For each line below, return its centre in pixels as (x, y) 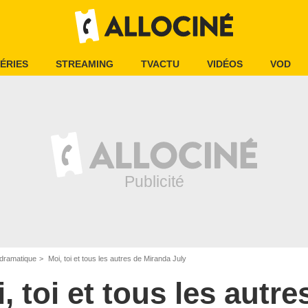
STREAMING (85, 64)
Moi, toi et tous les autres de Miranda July (116, 258)
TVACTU (160, 64)
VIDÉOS (225, 64)
